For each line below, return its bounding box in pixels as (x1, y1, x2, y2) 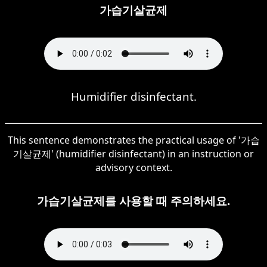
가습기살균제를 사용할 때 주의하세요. (37, 193, 230, 208)
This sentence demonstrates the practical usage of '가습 (7, 133, 260, 147)
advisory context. (95, 160, 172, 174)
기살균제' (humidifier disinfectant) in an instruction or (13, 147, 254, 160)
